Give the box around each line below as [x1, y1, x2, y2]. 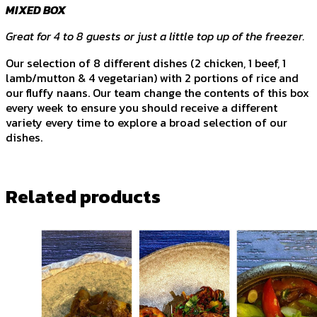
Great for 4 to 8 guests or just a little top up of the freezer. [6, 28, 308, 45]
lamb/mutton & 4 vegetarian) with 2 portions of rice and [6, 69, 299, 86]
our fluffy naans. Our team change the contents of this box [6, 83, 309, 101]
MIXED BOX [6, 1, 66, 19]
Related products [6, 183, 161, 211]
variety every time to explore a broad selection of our [6, 113, 287, 131]
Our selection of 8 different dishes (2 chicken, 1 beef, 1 [6, 54, 286, 71]
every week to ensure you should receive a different [6, 98, 277, 116]
